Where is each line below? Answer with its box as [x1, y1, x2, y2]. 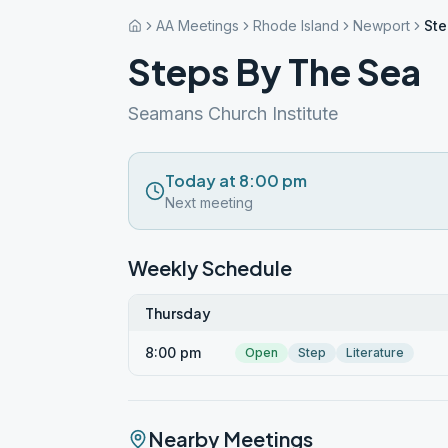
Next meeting [165, 194, 253, 211]
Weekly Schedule [128, 255, 292, 280]
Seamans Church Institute [128, 103, 338, 124]
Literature [346, 345, 404, 360]
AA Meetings [156, 17, 239, 34]
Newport [353, 17, 410, 34]
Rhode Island [253, 17, 339, 34]
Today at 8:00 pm [165, 170, 307, 191]
